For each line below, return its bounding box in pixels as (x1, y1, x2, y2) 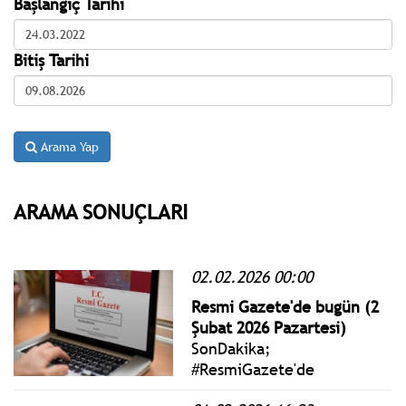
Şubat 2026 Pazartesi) (191, 316, 347, 338)
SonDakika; (191, 337, 272, 359)
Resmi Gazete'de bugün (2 (191, 295, 380, 317)
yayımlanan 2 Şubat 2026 (191, 379, 369, 401)
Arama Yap (37, 138, 99, 155)
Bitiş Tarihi (14, 49, 89, 71)
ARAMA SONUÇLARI (14, 198, 188, 225)
